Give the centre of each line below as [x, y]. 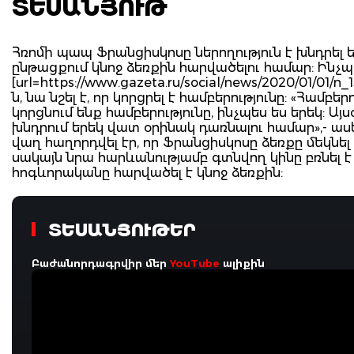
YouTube [195, 263]
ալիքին [242, 263]
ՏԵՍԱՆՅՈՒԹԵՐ [119, 230]
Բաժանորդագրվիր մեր [101, 263]
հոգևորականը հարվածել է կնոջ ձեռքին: [147, 172]
